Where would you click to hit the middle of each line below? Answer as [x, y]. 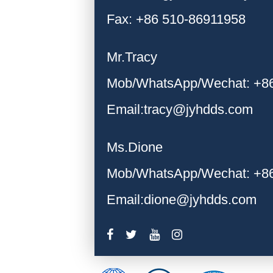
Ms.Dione [135, 147]
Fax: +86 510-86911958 [176, 19]
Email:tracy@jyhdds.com [180, 109]
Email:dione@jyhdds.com [182, 200]
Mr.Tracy [132, 57]
